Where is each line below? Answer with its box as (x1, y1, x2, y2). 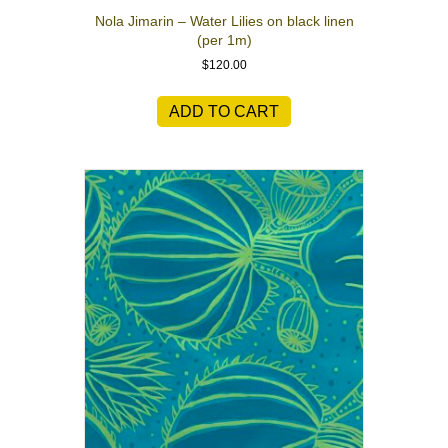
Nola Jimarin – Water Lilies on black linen (94, 12, 354, 29)
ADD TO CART (169, 102, 279, 120)
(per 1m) (196, 31, 252, 48)
